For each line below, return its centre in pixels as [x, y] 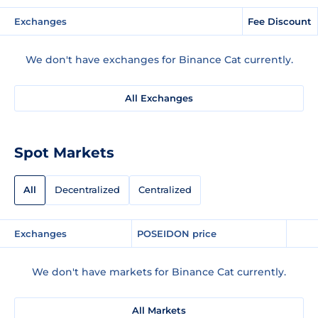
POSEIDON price [177, 233]
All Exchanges [159, 98]
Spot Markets [64, 152]
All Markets [159, 310]
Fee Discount [280, 21]
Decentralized [87, 190]
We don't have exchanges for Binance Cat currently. [159, 59]
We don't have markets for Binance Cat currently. [159, 272]
